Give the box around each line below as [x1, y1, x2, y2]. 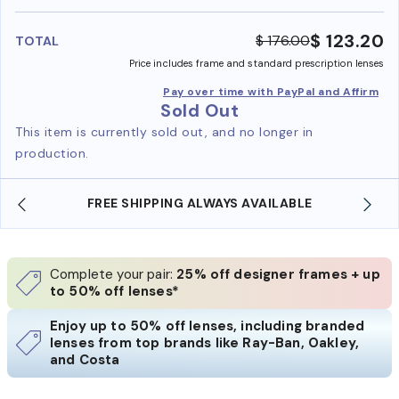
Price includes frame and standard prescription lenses [129, 56, 384, 69]
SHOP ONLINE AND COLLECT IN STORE [98, 194, 351, 211]
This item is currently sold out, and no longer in [15, 123, 313, 140]
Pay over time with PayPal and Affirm [163, 84, 379, 99]
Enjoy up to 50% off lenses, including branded [50, 316, 365, 335]
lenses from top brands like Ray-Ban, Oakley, [50, 333, 360, 352]
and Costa [50, 350, 120, 369]
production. [15, 144, 89, 161]
